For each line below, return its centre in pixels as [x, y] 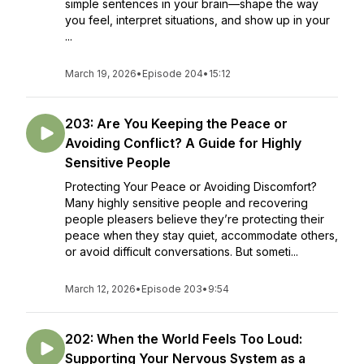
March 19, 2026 [101, 74]
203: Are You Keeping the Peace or [176, 123]
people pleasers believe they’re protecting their [195, 219]
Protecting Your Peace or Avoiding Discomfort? [191, 186]
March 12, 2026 [100, 289]
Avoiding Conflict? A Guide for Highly [183, 143]
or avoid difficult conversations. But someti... [182, 251]
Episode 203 [172, 289]
